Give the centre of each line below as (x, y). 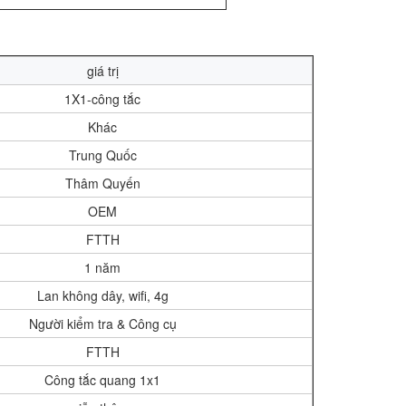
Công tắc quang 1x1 (102, 380)
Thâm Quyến (102, 183)
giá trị (102, 71)
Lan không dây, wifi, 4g (102, 295)
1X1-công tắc (102, 99)
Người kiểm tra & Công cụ (102, 324)
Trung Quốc (102, 155)
